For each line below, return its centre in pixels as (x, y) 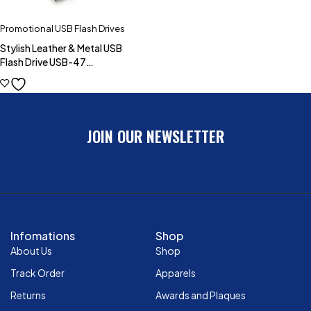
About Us (31, 250)
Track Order (37, 272)
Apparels (176, 272)
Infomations (43, 235)
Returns (28, 295)
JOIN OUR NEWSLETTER (155, 136)
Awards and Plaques (201, 295)
